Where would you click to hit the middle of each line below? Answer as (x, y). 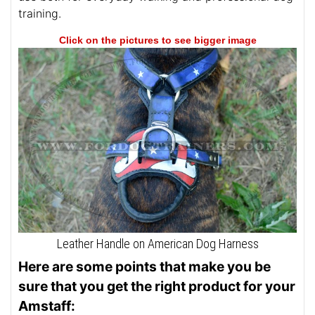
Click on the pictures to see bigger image (157, 40)
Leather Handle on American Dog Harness (157, 243)
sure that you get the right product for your (157, 286)
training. (40, 13)
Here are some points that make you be (144, 266)
